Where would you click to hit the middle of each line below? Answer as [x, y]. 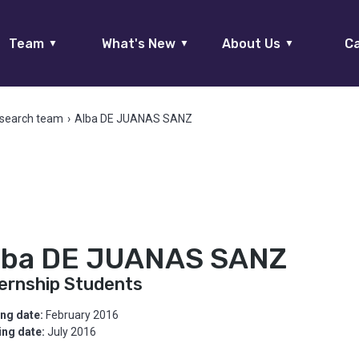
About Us [251, 43]
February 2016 [82, 315]
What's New [139, 43]
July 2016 [71, 331]
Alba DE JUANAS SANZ [134, 119]
